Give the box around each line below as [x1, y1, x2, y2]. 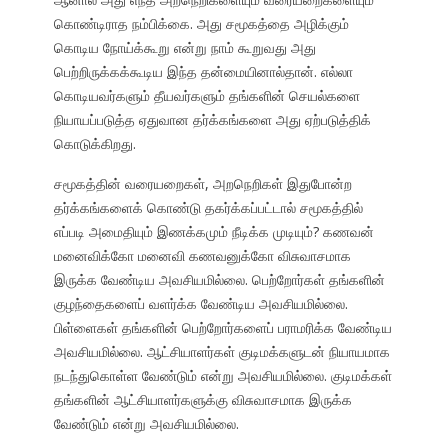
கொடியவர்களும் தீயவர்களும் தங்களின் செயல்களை [53, 86, 360, 106]
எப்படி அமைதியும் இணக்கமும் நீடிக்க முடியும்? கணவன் [53, 222, 374, 242]
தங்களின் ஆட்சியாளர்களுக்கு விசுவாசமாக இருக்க [53, 390, 352, 410]
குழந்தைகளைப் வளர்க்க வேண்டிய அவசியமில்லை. [53, 294, 348, 314]
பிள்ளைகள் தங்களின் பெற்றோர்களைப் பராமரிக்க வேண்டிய [53, 318, 392, 338]
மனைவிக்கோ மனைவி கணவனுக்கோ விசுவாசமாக [53, 246, 351, 266]
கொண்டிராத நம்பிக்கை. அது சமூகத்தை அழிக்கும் [53, 14, 349, 34]
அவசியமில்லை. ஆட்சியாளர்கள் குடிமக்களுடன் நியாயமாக [53, 342, 390, 362]
